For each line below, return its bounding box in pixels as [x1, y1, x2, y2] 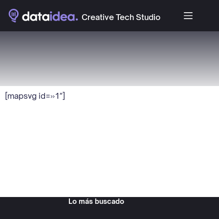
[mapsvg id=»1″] [5, 90, 65, 101]
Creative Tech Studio [82, 12, 160, 22]
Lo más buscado [68, 197, 125, 206]
